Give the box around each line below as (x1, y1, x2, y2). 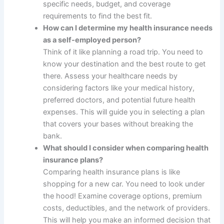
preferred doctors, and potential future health (43, 95, 196, 104)
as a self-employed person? (43, 35, 141, 44)
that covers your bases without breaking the (43, 119, 193, 128)
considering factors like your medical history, (43, 83, 195, 92)
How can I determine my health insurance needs (43, 23, 213, 32)
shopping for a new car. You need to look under (43, 179, 205, 188)
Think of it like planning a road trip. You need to (43, 47, 203, 56)
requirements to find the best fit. (43, 11, 152, 20)
